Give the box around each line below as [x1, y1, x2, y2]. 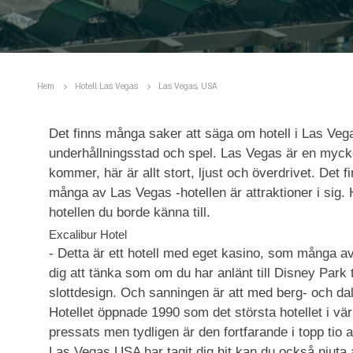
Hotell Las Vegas [75, 80, 138, 92]
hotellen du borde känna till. [49, 205, 210, 220]
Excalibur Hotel [49, 228, 127, 241]
